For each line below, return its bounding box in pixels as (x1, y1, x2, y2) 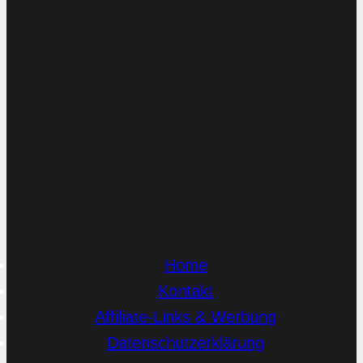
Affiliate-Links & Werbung (95, 308, 276, 326)
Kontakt (158, 282, 213, 300)
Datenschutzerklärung (107, 334, 264, 352)
